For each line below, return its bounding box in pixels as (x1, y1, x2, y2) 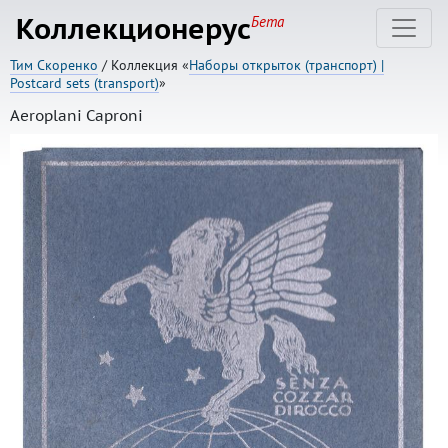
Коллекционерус (16, 9, 251, 47)
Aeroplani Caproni (10, 105, 143, 125)
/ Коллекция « (98, 56, 189, 74)
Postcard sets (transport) (10, 74, 159, 92)
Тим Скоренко (10, 56, 98, 74)
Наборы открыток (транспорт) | (189, 56, 384, 74)
